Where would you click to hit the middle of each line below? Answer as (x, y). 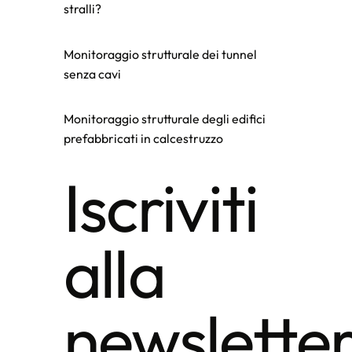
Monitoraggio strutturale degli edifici (164, 119)
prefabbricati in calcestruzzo (143, 139)
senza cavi (92, 73)
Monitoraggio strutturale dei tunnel (160, 54)
